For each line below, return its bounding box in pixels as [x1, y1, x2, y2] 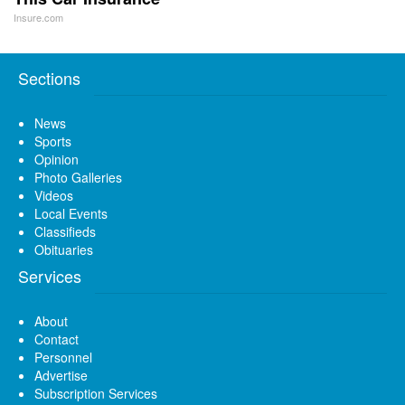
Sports [34, 131, 71, 150]
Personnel [34, 347, 92, 366]
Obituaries [34, 240, 93, 259]
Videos [34, 185, 73, 204]
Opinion [34, 149, 79, 168]
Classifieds [34, 221, 96, 240]
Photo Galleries [34, 167, 122, 186]
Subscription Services [34, 383, 157, 402]
